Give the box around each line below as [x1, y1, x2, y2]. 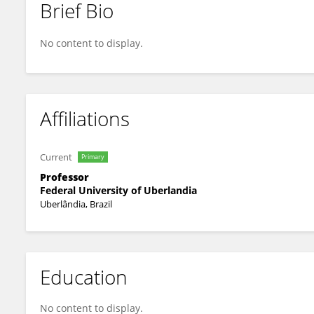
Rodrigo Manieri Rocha [50, 16, 154, 29]
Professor [40, 170, 89, 184]
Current [40, 151, 72, 163]
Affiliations [40, 105, 130, 132]
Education [40, 264, 128, 290]
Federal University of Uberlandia [40, 184, 197, 197]
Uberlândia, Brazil [40, 198, 112, 210]
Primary [81, 152, 104, 161]
